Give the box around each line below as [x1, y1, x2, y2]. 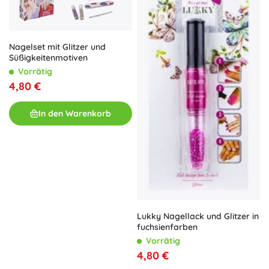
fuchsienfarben [137, 222, 198, 233]
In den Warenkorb [38, 107, 111, 119]
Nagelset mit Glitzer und [9, 41, 106, 53]
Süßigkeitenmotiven [9, 52, 88, 64]
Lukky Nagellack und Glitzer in [137, 211, 259, 222]
